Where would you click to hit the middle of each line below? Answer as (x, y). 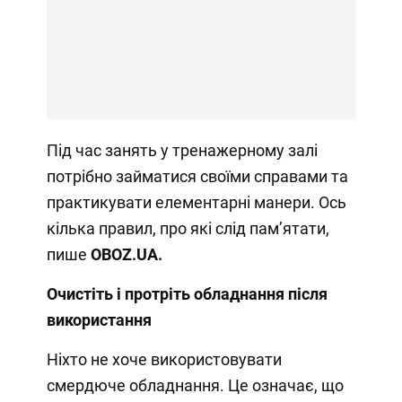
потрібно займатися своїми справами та (197, 176)
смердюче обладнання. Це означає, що (195, 385)
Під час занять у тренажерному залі (182, 150)
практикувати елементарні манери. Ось (196, 202)
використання (99, 319)
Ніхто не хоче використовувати (164, 359)
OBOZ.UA (124, 254)
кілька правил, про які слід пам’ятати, (188, 228)
